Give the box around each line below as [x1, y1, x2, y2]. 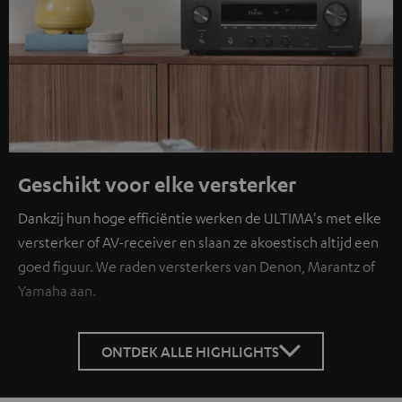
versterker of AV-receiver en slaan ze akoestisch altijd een [18, 232, 379, 251]
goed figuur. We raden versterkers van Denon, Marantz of [18, 257, 375, 275]
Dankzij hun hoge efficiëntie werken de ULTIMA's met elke [18, 208, 381, 227]
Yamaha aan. [18, 281, 99, 300]
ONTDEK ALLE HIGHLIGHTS [101, 342, 279, 360]
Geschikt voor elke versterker [18, 170, 296, 197]
